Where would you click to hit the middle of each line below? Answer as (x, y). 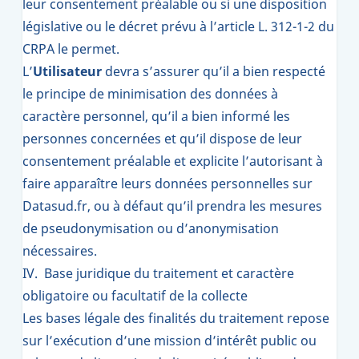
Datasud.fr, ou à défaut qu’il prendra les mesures (172, 206)
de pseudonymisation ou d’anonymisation (151, 228)
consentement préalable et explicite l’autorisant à (173, 161)
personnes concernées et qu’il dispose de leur (162, 139)
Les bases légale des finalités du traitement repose (176, 318)
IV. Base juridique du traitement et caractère (158, 273)
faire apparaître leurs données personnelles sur (167, 184)
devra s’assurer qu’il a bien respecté (215, 71)
